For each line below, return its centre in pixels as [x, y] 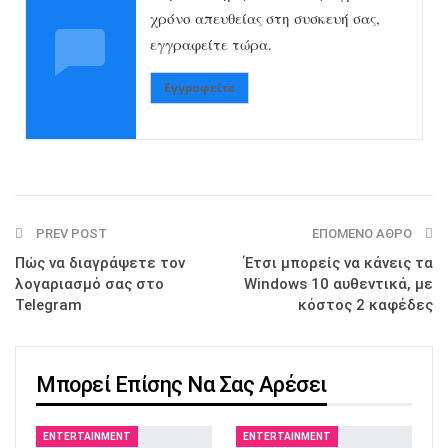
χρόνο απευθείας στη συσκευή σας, [265, 18]
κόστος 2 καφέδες [365, 305]
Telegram [48, 305]
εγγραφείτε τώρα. [211, 44]
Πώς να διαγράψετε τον [100, 263]
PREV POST [70, 233]
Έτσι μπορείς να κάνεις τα [338, 263]
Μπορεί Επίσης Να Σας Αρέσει [181, 384]
